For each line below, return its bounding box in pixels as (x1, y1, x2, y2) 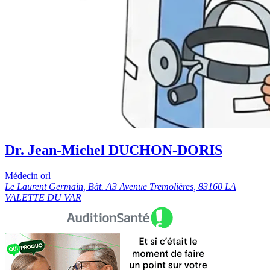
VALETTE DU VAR (5, 192, 81, 203)
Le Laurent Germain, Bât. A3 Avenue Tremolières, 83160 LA (5, 181, 236, 192)
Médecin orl (5, 171, 51, 181)
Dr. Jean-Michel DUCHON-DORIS (5, 142, 222, 159)
